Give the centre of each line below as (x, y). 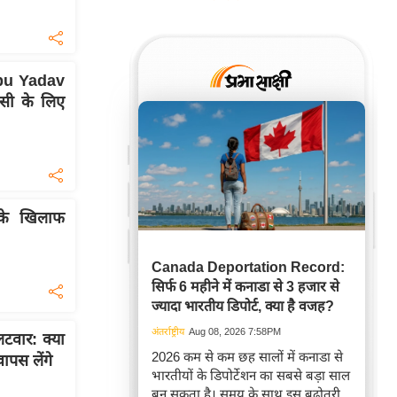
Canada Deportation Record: (248, 267)
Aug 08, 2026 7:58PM (235, 331)
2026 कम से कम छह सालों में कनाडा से (247, 357)
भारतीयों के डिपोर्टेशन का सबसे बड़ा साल (251, 375)
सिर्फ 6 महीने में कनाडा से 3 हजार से (245, 287)
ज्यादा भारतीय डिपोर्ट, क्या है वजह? (243, 306)
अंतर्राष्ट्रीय (168, 331)
